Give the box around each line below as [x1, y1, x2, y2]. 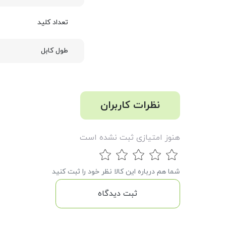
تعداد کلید [37, 18, 68, 27]
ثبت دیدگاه [98, 188, 138, 199]
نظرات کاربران [100, 98, 160, 112]
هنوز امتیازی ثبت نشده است [79, 132, 180, 143]
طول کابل [40, 46, 68, 55]
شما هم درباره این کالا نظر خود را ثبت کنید [51, 166, 180, 177]
